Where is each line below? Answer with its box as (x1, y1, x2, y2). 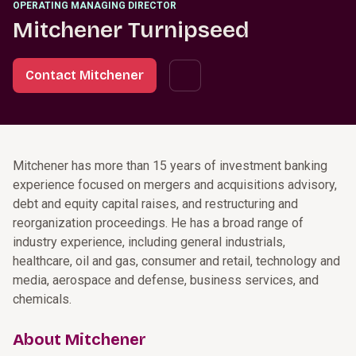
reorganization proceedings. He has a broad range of (13, 215, 304, 230)
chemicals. (13, 292, 72, 307)
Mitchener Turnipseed (13, 17, 250, 44)
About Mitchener (13, 330, 146, 349)
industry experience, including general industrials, (13, 234, 285, 250)
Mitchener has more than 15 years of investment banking (13, 158, 327, 173)
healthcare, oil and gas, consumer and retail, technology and (13, 253, 340, 269)
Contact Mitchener (25, 68, 144, 83)
